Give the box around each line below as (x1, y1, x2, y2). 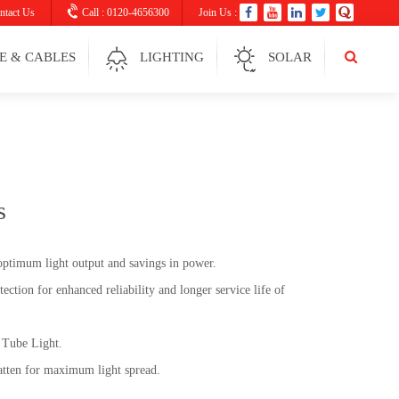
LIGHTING (140, 50, 204, 64)
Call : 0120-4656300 (79, 6, 169, 19)
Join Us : (199, 6, 237, 19)
